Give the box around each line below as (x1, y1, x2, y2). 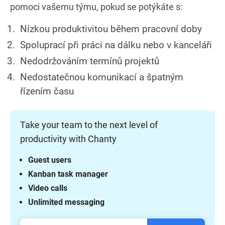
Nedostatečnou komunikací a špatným (20, 71, 183, 83)
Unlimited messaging (28, 197, 104, 207)
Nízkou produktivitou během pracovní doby (20, 23, 202, 35)
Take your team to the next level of (20, 119, 158, 130)
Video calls (28, 183, 67, 193)
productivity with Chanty (20, 133, 117, 144)
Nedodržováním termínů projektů (20, 55, 159, 67)
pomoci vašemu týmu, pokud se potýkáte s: (10, 1, 182, 12)
